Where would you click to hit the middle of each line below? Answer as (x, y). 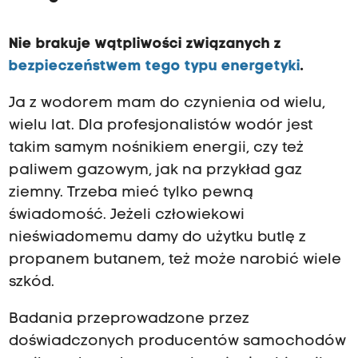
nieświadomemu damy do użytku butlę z (157, 238)
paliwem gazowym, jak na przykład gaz (155, 171)
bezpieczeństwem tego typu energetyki (154, 66)
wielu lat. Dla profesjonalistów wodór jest (160, 126)
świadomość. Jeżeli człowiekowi (126, 215)
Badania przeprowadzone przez (129, 320)
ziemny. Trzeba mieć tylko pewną (131, 193)
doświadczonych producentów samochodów (177, 342)
